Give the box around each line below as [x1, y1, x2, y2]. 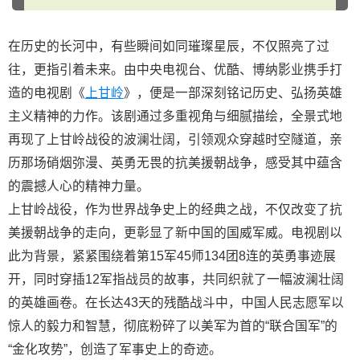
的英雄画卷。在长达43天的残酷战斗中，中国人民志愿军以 [8, 296, 344, 309]
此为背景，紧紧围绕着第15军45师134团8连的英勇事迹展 [8, 249, 336, 263]
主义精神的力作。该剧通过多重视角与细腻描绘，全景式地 [8, 109, 342, 123]
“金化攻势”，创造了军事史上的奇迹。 [8, 342, 222, 356]
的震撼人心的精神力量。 [8, 179, 149, 193]
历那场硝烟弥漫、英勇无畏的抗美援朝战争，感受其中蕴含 [8, 156, 342, 170]
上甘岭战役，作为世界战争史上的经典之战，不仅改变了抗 [8, 202, 342, 216]
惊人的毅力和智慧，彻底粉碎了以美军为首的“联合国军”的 [8, 319, 337, 333]
